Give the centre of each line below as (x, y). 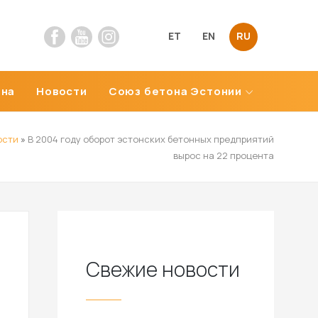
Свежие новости (163, 269)
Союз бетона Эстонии (175, 91)
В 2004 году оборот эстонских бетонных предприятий (150, 139)
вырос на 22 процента (223, 155)
